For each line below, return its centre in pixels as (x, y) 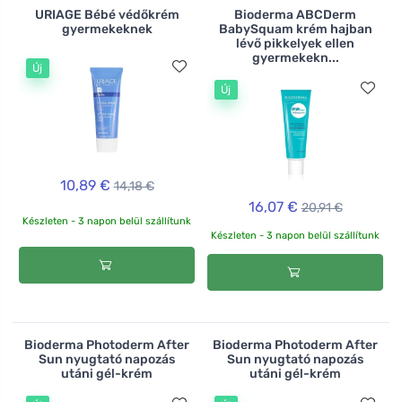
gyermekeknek (107, 29)
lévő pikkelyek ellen (295, 43)
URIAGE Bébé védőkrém (107, 14)
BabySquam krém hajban (295, 29)
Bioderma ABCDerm (295, 14)
